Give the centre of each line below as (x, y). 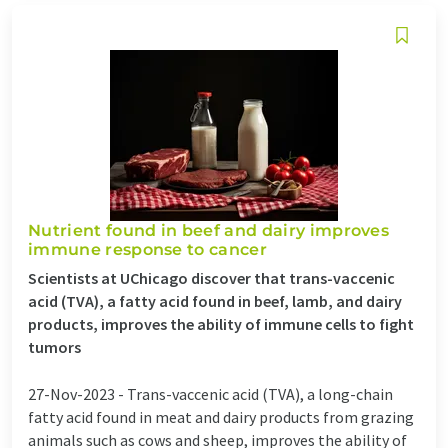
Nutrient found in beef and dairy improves (209, 230)
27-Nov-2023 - (77, 393)
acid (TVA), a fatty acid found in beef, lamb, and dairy (215, 300)
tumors (54, 346)
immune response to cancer (148, 249)
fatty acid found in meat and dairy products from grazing (221, 416)
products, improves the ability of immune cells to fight (221, 323)
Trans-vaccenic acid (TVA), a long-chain (260, 393)
